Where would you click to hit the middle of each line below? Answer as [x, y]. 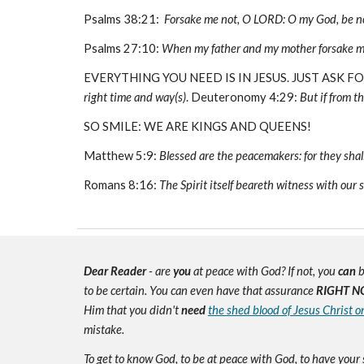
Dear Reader [115, 271]
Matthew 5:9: [121, 156]
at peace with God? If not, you [263, 271]
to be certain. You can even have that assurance [199, 290]
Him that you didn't [131, 310]
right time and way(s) [134, 97]
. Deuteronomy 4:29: [241, 97]
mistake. [104, 329]
